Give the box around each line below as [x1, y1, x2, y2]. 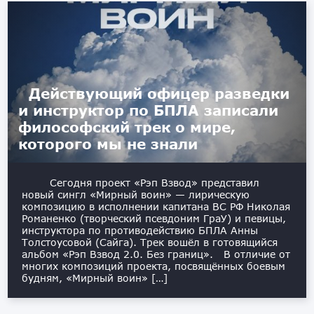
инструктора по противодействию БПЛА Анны [22, 224, 259, 237]
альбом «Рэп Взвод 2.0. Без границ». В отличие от [22, 248, 291, 261]
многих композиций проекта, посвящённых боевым [22, 260, 286, 273]
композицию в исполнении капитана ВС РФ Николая [22, 200, 291, 213]
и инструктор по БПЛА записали [18, 102, 279, 119]
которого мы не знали [18, 135, 198, 153]
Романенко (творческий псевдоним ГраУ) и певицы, [22, 212, 287, 225]
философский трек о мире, [18, 118, 236, 136]
